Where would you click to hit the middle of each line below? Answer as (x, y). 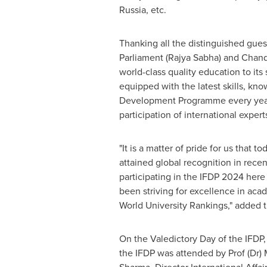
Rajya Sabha (193, 58)
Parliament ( (143, 58)
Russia (132, 10)
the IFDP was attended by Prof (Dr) (191, 253)
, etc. (156, 10)
